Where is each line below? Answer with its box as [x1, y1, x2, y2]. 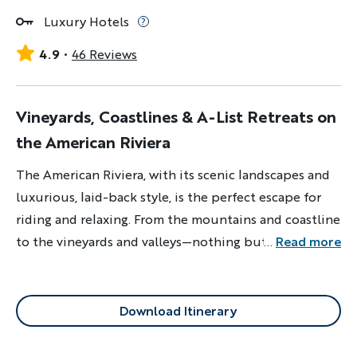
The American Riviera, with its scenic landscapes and [16, 165, 330, 183]
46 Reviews [72, 45, 137, 63]
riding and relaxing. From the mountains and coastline [16, 210, 340, 228]
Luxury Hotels [44, 12, 129, 30]
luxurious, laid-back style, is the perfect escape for [16, 187, 321, 206]
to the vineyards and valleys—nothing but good [16, 232, 301, 250]
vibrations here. [16, 254, 110, 273]
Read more [276, 232, 341, 250]
